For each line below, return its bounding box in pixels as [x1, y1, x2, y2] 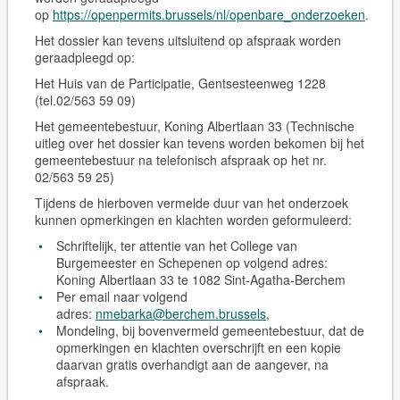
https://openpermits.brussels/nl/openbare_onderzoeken [52, 5, 365, 23]
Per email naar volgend [56, 287, 188, 305]
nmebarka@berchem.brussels [95, 304, 266, 322]
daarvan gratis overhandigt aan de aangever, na [55, 355, 329, 373]
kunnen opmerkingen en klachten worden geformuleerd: [34, 211, 352, 229]
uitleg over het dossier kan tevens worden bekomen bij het [34, 134, 364, 152]
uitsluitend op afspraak [163, 31, 299, 49]
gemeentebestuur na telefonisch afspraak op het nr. [34, 151, 327, 169]
